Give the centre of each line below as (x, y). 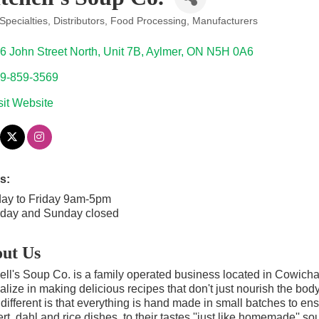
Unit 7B (122, 52)
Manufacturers (225, 21)
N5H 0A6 (230, 52)
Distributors (79, 21)
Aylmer (163, 52)
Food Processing (148, 21)
